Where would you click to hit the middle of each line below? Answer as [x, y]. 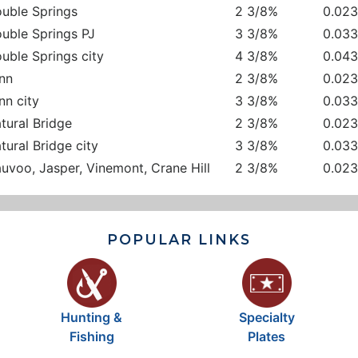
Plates [267, 337]
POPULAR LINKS [179, 240]
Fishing [91, 337]
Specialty [267, 318]
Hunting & [91, 318]
